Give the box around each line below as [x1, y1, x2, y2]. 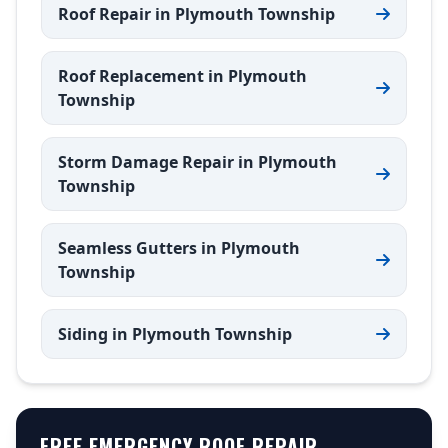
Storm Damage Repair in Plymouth [58, 151, 337, 173]
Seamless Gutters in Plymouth [58, 237, 300, 259]
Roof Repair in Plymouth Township [58, 3, 335, 25]
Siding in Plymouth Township [58, 323, 292, 345]
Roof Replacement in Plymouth [58, 65, 307, 87]
